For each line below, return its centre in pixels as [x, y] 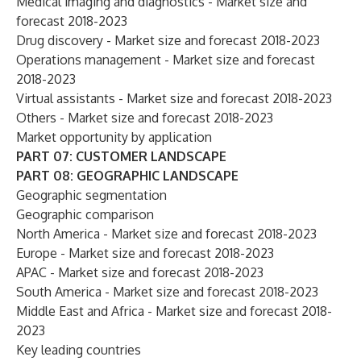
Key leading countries [79, 350]
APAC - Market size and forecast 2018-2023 [140, 272]
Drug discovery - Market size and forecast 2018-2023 [168, 40]
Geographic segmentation [91, 195]
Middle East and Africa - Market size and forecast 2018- [174, 311]
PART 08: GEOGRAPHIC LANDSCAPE [127, 176]
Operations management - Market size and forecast [166, 60]
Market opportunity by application [114, 137]
